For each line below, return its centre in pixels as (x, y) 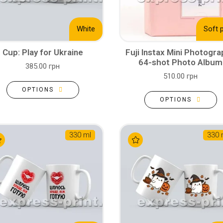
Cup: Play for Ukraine (43, 52)
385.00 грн (43, 66)
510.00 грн (180, 76)
